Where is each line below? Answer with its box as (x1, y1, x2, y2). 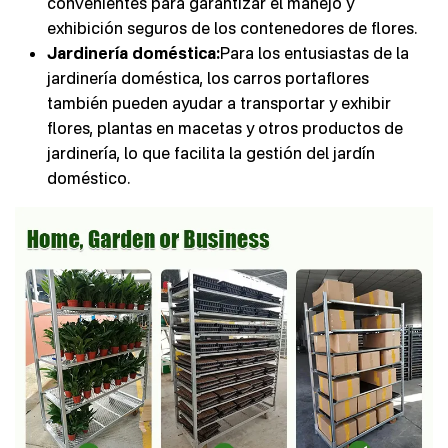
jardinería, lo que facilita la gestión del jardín (47, 142, 375, 163)
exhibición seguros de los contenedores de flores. (47, 17, 417, 38)
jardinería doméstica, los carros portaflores (47, 67, 369, 88)
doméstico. (47, 167, 130, 188)
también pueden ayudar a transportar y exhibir (47, 92, 391, 113)
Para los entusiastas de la (220, 42, 409, 63)
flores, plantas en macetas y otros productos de (47, 117, 403, 138)
